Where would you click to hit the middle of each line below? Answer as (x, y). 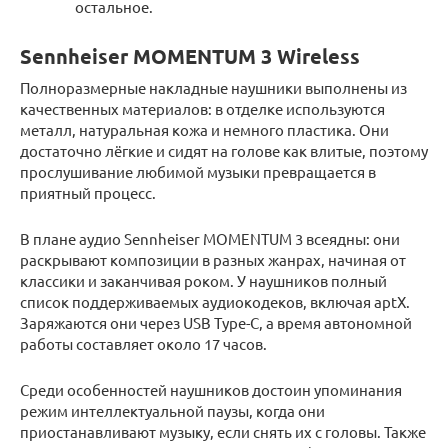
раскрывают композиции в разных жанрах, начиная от (213, 259)
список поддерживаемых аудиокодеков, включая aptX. (215, 301)
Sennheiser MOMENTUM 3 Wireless (190, 56)
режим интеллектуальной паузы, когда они (172, 410)
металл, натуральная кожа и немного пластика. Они (204, 129)
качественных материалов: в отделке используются (202, 108)
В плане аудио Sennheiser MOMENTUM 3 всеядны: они (210, 238)
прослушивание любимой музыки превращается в (198, 171)
